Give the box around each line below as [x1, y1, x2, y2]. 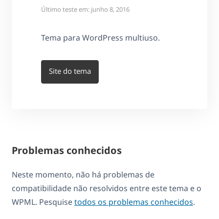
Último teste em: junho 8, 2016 [41, 4, 130, 14]
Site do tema [49, 66, 91, 76]
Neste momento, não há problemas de [12, 169, 154, 180]
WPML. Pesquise [12, 196, 74, 207]
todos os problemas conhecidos [74, 196, 193, 207]
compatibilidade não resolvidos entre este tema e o [12, 182, 201, 194]
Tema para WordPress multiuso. [41, 32, 160, 43]
